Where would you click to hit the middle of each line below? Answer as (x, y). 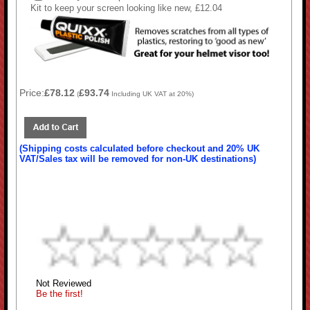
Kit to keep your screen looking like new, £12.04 (126, 8)
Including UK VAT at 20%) (152, 93)
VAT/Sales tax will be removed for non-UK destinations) (138, 158)
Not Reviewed (64, 283)
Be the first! (60, 293)
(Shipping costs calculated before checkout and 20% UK (140, 148)
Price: (32, 92)
